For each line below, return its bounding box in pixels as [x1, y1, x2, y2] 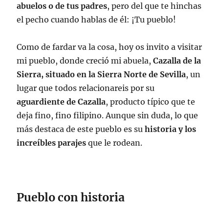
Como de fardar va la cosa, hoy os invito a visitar [17, 42, 202, 52]
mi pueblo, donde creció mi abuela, [17, 55, 152, 66]
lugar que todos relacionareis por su [17, 83, 155, 93]
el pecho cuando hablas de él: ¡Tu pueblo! [17, 14, 176, 24]
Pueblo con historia [17, 190, 125, 204]
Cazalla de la [151, 55, 201, 66]
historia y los [143, 124, 197, 134]
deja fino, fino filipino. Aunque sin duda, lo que [17, 110, 198, 120]
